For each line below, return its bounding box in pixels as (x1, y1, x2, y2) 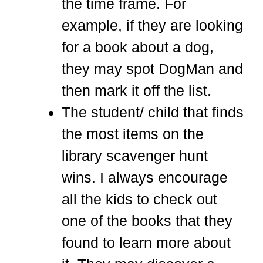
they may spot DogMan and (62, 60, 243, 77)
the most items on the (62, 125, 204, 142)
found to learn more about (62, 234, 231, 251)
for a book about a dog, (62, 38, 214, 55)
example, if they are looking (62, 16, 243, 33)
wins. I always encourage (62, 168, 228, 186)
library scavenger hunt (62, 147, 208, 164)
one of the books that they (62, 212, 232, 229)
